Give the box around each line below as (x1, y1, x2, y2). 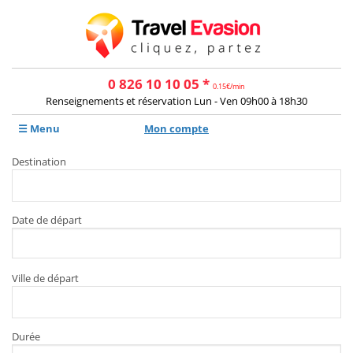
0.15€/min (213, 81, 245, 91)
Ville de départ (12, 271, 79, 285)
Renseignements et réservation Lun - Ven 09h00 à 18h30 (46, 94, 307, 108)
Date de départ (12, 213, 82, 227)
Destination (12, 154, 66, 169)
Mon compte (144, 121, 209, 136)
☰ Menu (18, 121, 60, 136)
